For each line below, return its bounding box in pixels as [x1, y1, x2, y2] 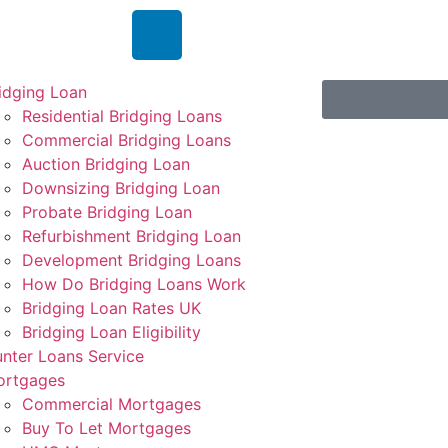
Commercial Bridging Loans [21, 130, 231, 150]
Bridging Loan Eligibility [21, 322, 201, 342]
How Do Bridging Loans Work [21, 274, 246, 294]
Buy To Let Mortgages [21, 418, 191, 438]
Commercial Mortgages [21, 394, 201, 414]
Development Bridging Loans [21, 250, 241, 270]
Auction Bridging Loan [21, 154, 190, 174]
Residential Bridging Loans [21, 106, 222, 126]
